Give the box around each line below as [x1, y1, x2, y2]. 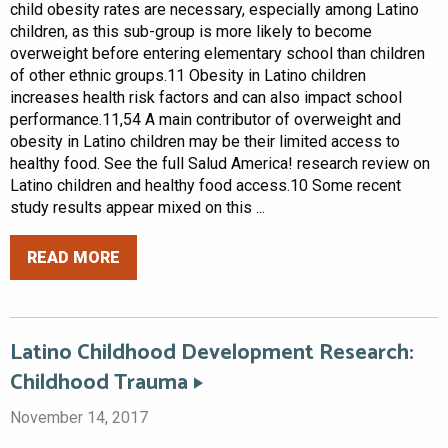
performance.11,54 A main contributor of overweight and [10, 110, 401, 130]
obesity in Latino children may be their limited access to [10, 132, 400, 152]
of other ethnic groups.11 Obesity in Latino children [10, 66, 366, 86]
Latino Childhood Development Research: [10, 334, 414, 371]
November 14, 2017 [10, 407, 148, 427]
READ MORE [27, 247, 120, 267]
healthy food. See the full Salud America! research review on [10, 154, 430, 174]
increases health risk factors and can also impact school [10, 88, 402, 108]
